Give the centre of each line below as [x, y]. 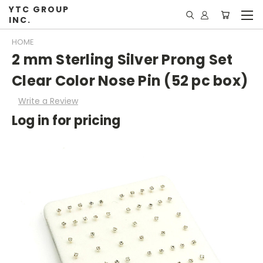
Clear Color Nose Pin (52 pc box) [130, 81]
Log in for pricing [66, 120]
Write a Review [48, 101]
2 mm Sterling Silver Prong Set [122, 60]
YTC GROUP [39, 9]
